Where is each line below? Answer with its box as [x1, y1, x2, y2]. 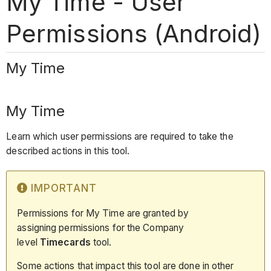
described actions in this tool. [6, 145, 130, 157]
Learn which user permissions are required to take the [6, 131, 233, 143]
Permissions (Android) [6, 18, 261, 48]
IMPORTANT [31, 182, 97, 195]
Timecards [40, 236, 91, 248]
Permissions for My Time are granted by [17, 207, 189, 219]
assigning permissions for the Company [17, 221, 184, 233]
